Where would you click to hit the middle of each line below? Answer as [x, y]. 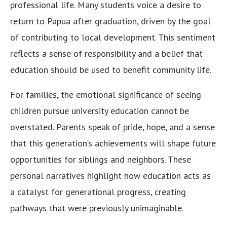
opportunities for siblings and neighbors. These [101, 160]
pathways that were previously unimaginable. [97, 208]
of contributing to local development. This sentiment [113, 37]
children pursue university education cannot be [100, 111]
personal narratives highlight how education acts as [110, 176]
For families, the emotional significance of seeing [106, 95]
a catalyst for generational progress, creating [98, 192]
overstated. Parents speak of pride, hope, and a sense [112, 127]
